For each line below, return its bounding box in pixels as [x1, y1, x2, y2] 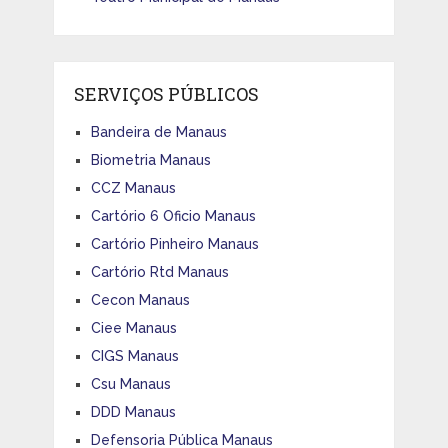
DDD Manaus [90, 403, 176, 420]
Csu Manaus [90, 375, 171, 392]
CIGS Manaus [90, 347, 179, 364]
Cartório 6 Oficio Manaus [90, 207, 256, 224]
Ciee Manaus [90, 319, 177, 336]
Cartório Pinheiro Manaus [90, 235, 259, 252]
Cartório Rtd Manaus [90, 263, 229, 280]
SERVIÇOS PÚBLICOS [73, 81, 259, 106]
